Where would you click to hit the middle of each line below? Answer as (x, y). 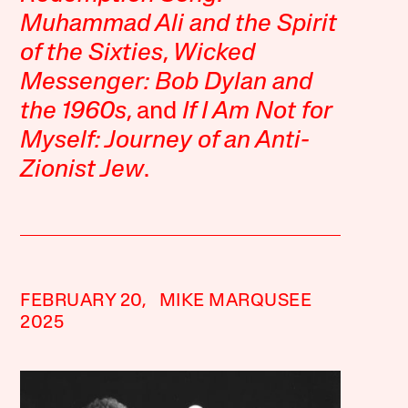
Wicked (214, 54)
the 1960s (74, 112)
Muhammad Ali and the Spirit (179, 25)
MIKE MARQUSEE (235, 301)
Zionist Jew (82, 171)
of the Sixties (92, 54)
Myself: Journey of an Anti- (165, 142)
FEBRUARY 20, (84, 301)
